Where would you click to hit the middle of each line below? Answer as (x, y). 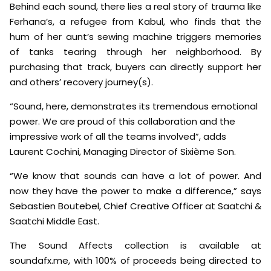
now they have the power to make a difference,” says (135, 191)
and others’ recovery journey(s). (81, 82)
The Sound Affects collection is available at (135, 246)
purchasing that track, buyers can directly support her (135, 67)
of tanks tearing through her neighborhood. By (135, 52)
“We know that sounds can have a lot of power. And (135, 176)
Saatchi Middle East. (54, 221)
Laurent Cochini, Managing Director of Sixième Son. (123, 152)
